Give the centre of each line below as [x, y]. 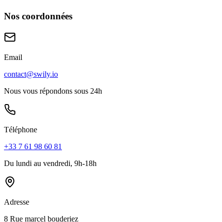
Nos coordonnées [38, 16]
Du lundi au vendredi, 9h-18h [50, 163]
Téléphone [21, 129]
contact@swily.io [31, 74]
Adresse [17, 202]
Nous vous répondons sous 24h [53, 91]
